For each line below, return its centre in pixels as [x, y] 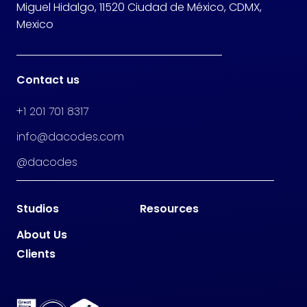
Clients [36, 254]
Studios [38, 209]
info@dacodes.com [70, 137]
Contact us [48, 80]
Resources [170, 209]
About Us [42, 235]
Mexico [35, 24]
